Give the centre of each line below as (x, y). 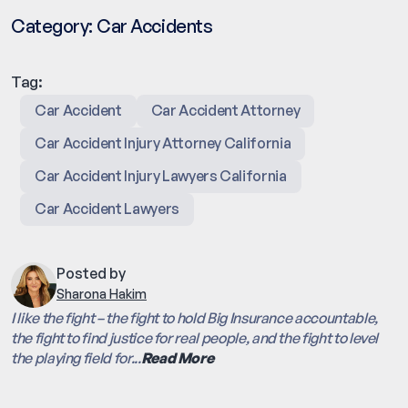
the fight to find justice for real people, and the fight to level (195, 338)
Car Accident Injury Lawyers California (161, 176)
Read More (177, 358)
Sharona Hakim (102, 294)
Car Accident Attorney (225, 111)
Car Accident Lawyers (107, 209)
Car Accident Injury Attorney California (163, 143)
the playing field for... (76, 358)
